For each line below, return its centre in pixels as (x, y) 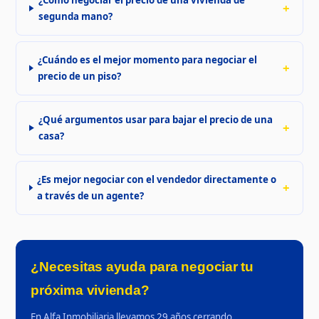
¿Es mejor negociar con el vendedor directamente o (157, 179)
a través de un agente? (91, 195)
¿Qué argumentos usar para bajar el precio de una (156, 119)
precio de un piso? (80, 76)
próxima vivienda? (90, 290)
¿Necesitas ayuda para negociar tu (142, 266)
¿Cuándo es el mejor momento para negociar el (148, 59)
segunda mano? (75, 16)
